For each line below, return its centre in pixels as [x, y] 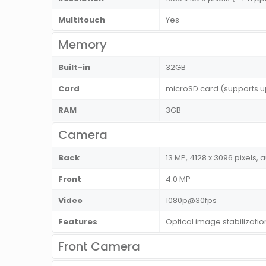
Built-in [74, 68]
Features [78, 222]
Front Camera [99, 247]
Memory [83, 45]
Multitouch [82, 20]
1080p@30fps [191, 201]
